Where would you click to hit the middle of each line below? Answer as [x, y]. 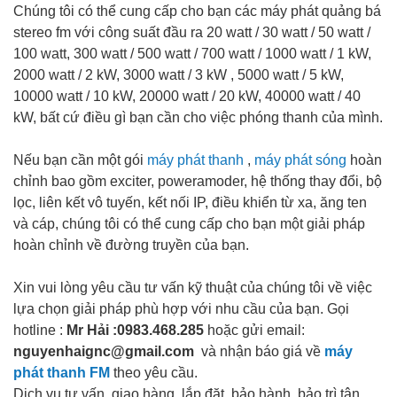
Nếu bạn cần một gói [80, 160]
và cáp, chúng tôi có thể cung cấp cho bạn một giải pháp [189, 223]
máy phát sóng [300, 160]
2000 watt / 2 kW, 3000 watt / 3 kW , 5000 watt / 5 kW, [179, 74]
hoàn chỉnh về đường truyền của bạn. [131, 245]
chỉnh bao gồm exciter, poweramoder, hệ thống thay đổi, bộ [198, 181]
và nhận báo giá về [261, 351]
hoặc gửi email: [254, 330]
